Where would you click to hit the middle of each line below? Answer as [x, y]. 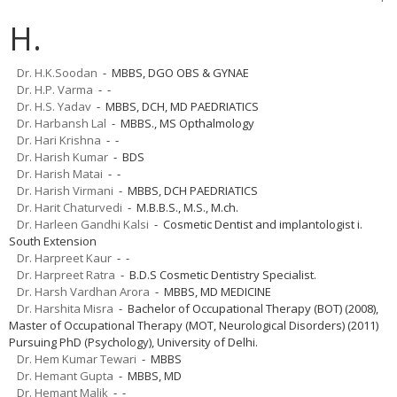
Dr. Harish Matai [60, 173]
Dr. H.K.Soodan [57, 72]
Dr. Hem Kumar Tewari [77, 358]
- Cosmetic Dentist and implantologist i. [256, 224]
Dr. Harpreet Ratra [66, 274]
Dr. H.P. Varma [55, 89]
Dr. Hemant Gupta [65, 375]
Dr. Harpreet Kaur [64, 257]
